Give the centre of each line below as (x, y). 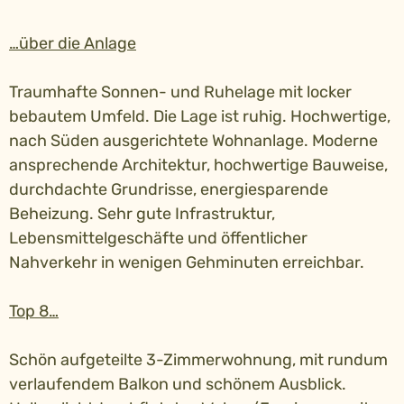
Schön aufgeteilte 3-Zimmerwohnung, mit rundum (198, 360)
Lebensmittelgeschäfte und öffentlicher (158, 238)
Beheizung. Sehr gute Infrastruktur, (142, 214)
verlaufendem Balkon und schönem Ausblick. (178, 384)
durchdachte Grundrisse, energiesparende (169, 189)
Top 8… (34, 311)
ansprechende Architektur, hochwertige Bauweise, (198, 165)
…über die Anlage (73, 43)
